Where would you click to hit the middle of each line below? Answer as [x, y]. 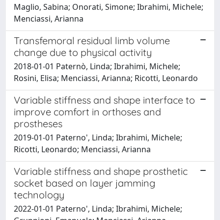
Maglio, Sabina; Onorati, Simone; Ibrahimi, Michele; [109, 7]
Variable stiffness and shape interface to [104, 100]
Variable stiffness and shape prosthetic [101, 171]
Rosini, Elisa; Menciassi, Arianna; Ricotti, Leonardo [106, 78]
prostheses [38, 123]
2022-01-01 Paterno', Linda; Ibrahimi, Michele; [98, 208]
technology [39, 194]
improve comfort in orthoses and [87, 111]
